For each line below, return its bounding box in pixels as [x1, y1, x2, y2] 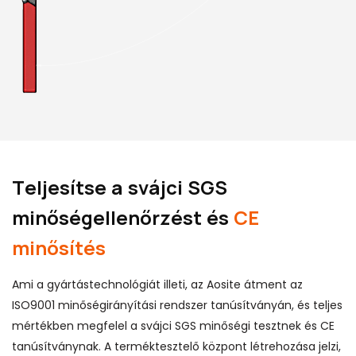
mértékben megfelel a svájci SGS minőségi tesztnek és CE [12, 317, 335, 334]
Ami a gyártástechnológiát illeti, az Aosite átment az [12, 276, 303, 292]
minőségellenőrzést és [12, 203, 234, 230]
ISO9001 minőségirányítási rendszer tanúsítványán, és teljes [12, 296, 342, 313]
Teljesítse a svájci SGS [12, 173, 227, 200]
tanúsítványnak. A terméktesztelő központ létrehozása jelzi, [12, 338, 341, 354]
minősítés [12, 234, 106, 261]
